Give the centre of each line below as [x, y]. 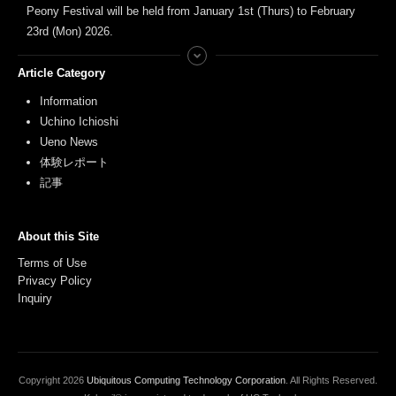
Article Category [61, 73]
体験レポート [74, 163]
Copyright [41, 381]
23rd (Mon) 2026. [70, 32]
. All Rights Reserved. [331, 381]
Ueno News [69, 142]
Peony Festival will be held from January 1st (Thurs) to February [191, 11]
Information [69, 102]
